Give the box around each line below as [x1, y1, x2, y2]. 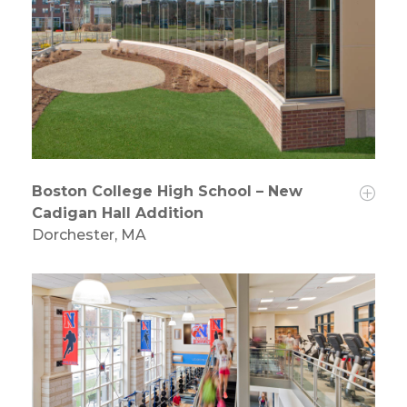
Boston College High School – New [32, 183, 303, 201]
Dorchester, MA [32, 226, 146, 244]
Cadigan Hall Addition [32, 204, 203, 223]
